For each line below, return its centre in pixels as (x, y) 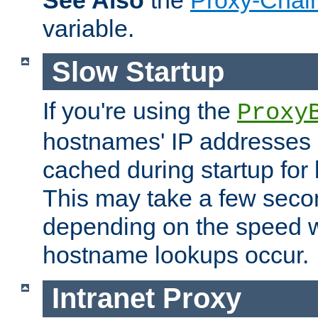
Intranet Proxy (146, 298)
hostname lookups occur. (176, 255)
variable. (88, 29)
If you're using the (140, 111)
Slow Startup (138, 71)
